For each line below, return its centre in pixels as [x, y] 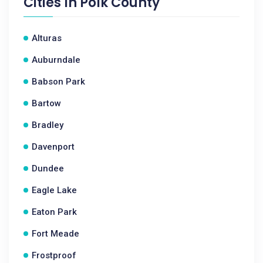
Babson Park [58, 82]
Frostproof [54, 255]
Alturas [47, 38]
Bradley [48, 125]
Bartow [46, 103]
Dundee [48, 168]
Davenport [53, 147]
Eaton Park [54, 212]
